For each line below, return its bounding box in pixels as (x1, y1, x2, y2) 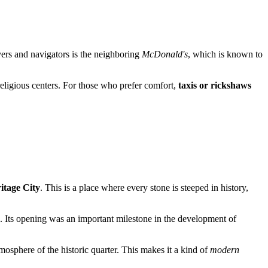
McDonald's (142, 48, 188, 59)
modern (210, 245, 239, 255)
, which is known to (188, 48, 263, 59)
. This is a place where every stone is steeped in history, (40, 182, 248, 193)
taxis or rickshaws (178, 80, 251, 90)
